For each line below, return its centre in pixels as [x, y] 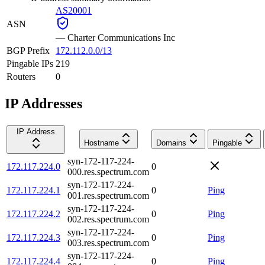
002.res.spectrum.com [108, 219]
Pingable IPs [30, 63]
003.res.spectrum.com [108, 243]
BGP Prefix [28, 50]
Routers [21, 76]
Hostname [101, 143]
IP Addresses [43, 103]
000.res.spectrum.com [108, 172]
